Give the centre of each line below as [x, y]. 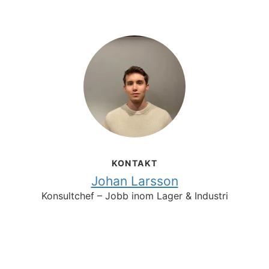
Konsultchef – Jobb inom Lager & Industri [134, 196]
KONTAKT [134, 163]
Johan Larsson [134, 181]
